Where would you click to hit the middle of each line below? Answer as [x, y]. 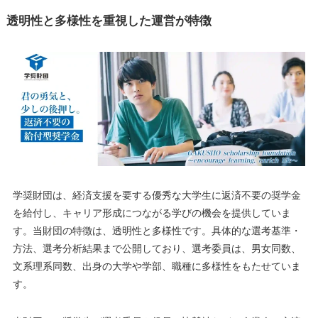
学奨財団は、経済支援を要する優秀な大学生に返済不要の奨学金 [157, 195]
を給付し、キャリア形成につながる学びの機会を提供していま [152, 213]
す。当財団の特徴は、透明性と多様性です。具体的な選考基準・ [157, 230]
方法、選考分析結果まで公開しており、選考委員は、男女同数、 [157, 248]
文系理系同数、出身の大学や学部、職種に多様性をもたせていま [157, 266]
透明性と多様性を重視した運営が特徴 [109, 20]
